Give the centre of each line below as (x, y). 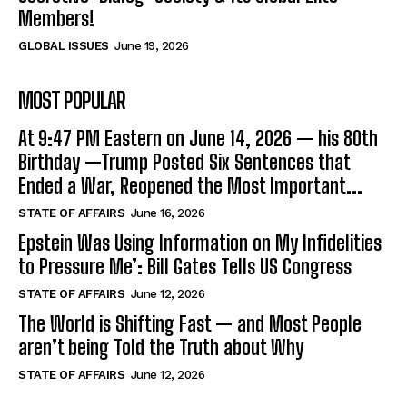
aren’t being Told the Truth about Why (161, 347)
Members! (56, 18)
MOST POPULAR (72, 100)
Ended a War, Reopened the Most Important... (190, 185)
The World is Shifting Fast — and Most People (190, 323)
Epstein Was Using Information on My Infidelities (200, 243)
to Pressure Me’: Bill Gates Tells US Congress (185, 266)
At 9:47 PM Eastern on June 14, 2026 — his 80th (198, 138)
